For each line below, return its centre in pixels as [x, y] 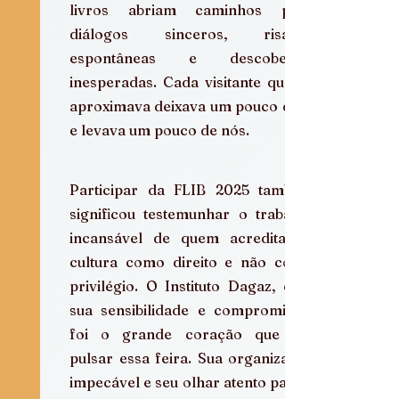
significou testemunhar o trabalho [191, 213]
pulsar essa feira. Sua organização [191, 358]
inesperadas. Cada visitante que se [191, 81]
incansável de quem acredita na [191, 237]
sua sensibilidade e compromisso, [191, 309]
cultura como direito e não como [191, 261]
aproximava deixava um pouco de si [191, 106]
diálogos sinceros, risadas [191, 33]
